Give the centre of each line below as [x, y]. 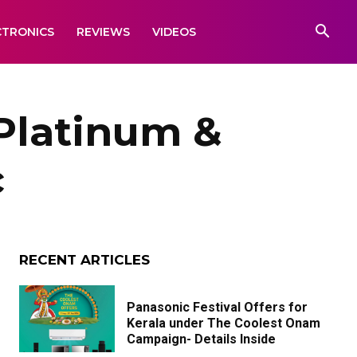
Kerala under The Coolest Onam [224, 323]
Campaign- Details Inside [201, 339]
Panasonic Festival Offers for [217, 307]
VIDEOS [174, 32]
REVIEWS [103, 32]
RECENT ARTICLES [84, 260]
